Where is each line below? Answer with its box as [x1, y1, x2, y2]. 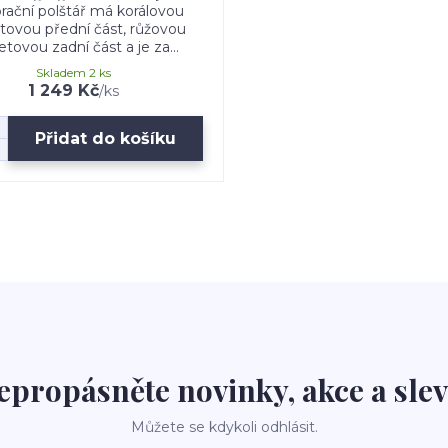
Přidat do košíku [35, 128, 176, 148]
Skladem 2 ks [36, 65, 111, 80]
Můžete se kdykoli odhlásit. [130, 418, 318, 436]
